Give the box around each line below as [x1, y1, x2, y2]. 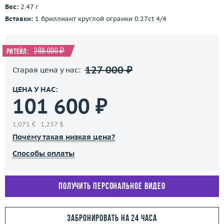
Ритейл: [6, 48, 30, 56]
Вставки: [5, 14, 33, 23]
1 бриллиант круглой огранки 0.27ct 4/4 [33, 14, 168, 23]
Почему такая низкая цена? [12, 132, 115, 142]
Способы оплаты [12, 148, 74, 158]
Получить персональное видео [58, 182, 166, 192]
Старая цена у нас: [12, 65, 82, 75]
